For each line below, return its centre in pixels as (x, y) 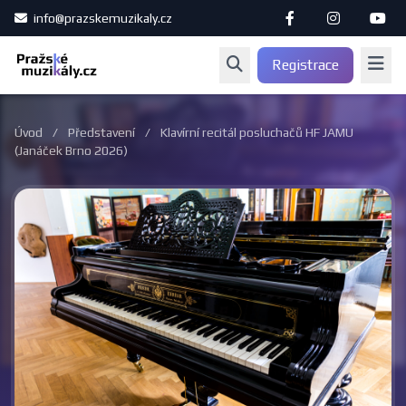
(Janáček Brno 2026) (71, 150)
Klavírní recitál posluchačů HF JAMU (257, 132)
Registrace (305, 65)
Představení (101, 132)
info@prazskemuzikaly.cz (101, 18)
